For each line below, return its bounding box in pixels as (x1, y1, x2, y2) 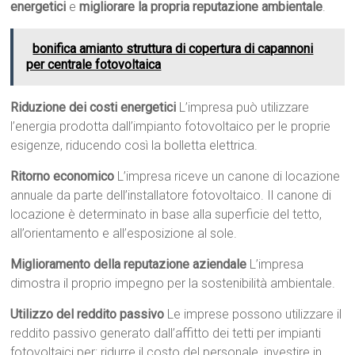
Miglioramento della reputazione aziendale (10, 257, 247, 273)
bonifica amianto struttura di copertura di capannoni (32, 41, 314, 57)
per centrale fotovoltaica (26, 57, 162, 73)
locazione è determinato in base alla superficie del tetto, (10, 207, 323, 223)
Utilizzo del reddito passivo (10, 307, 165, 323)
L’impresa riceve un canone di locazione (114, 169, 341, 185)
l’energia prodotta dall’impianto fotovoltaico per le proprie (10, 119, 331, 135)
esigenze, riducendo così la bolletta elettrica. (10, 138, 258, 154)
